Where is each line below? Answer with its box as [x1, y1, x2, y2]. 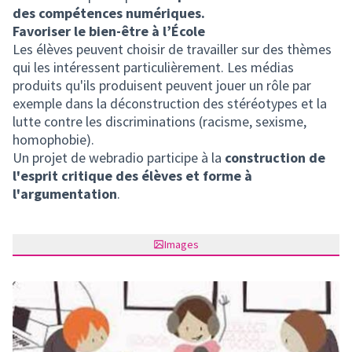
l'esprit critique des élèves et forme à [13, 167, 252, 185]
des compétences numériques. [13, 4, 205, 22]
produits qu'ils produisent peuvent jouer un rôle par [13, 76, 311, 94]
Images [164, 237, 199, 251]
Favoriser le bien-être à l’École [13, 22, 205, 40]
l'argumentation [13, 185, 117, 203]
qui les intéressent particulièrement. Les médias [13, 58, 294, 76]
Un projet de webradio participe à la [13, 148, 225, 167]
